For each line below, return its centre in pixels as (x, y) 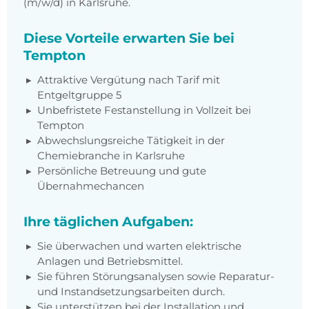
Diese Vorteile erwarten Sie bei (129, 38)
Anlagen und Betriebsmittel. (110, 261)
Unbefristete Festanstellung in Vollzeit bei (144, 110)
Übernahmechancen (91, 186)
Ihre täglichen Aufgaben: (108, 222)
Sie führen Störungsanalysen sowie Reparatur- (156, 277)
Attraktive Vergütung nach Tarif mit (129, 80)
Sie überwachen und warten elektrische (139, 246)
